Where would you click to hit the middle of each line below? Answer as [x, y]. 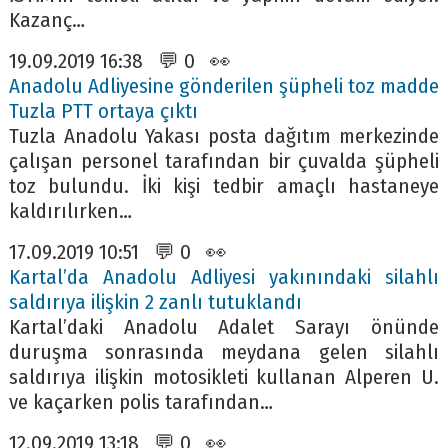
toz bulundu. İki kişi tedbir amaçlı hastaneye [224, 186]
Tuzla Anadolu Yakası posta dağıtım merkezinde [224, 136]
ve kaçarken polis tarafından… [140, 402]
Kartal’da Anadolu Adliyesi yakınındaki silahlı [224, 277]
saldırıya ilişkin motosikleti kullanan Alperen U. [224, 377]
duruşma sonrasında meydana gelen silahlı [224, 352]
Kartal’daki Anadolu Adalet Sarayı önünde [224, 327]
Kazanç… [46, 20]
